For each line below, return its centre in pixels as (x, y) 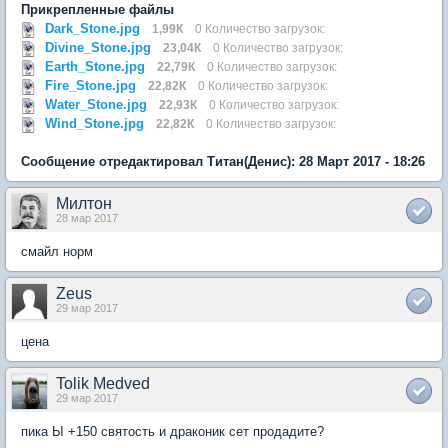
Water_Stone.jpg (96, 104)
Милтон (84, 203)
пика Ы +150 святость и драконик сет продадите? (172, 431)
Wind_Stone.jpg (94, 123)
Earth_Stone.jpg (95, 66)
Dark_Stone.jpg (92, 28)
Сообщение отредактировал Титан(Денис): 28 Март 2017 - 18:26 (223, 161)
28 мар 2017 (87, 218)
